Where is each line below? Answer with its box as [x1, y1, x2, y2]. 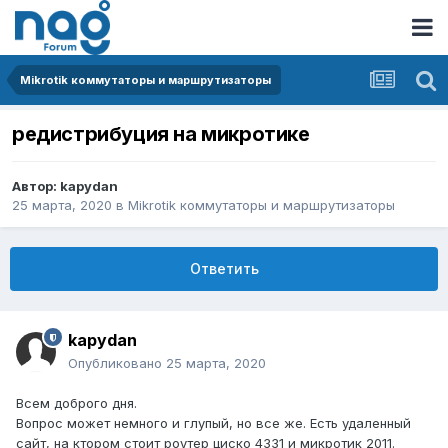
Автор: [12, 178, 60, 195]
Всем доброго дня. [16, 395, 137, 412]
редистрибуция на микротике [12, 122, 310, 147]
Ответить [189, 260, 259, 278]
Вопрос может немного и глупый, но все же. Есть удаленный [16, 415, 411, 432]
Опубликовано [68, 355, 166, 372]
